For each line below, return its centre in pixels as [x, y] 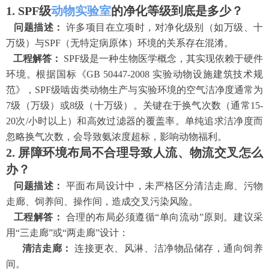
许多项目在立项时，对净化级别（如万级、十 [165, 27]
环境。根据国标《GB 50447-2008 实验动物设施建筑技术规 [134, 74]
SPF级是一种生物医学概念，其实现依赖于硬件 [164, 58]
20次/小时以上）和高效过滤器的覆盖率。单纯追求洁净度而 [134, 121]
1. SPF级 [29, 11]
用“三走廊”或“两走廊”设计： [67, 232]
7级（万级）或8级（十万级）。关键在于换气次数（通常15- [134, 105]
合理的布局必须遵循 [110, 217]
